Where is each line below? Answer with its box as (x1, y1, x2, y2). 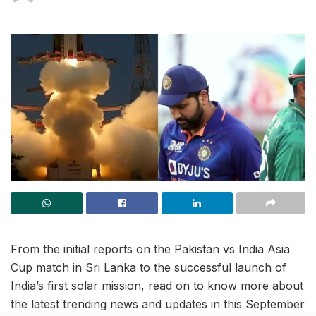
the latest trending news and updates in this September (11, 296, 305, 311)
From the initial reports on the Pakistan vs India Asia (11, 241, 290, 256)
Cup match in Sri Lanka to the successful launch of (11, 260, 286, 274)
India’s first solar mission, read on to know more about (11, 278, 303, 293)
